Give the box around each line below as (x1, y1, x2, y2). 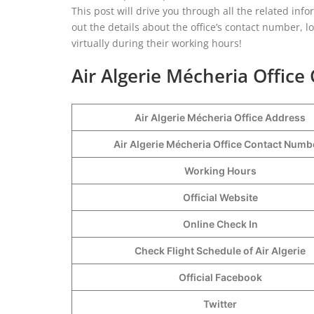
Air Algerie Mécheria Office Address (135, 111, 306, 123)
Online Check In (182, 217, 258, 230)
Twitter (203, 297, 237, 310)
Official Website (182, 191, 258, 203)
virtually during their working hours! (71, 36, 242, 50)
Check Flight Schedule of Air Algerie (135, 244, 306, 257)
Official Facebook (178, 271, 262, 283)
